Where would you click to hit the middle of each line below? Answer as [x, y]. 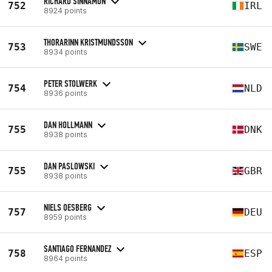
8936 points [66, 93]
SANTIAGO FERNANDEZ [77, 248]
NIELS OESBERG [68, 207]
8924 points [65, 10]
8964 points [66, 258]
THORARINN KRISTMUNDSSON [88, 42]
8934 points [66, 52]
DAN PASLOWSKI [69, 166]
